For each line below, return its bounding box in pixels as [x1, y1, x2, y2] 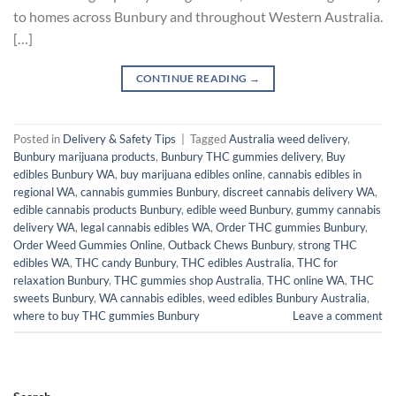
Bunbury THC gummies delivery [161, 148, 321, 164]
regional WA [13, 184, 75, 199]
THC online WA [267, 272, 345, 287]
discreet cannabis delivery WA [223, 184, 375, 199]
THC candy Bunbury [75, 255, 176, 270]
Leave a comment [293, 308, 383, 323]
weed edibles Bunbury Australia [208, 290, 367, 305]
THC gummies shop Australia [114, 272, 262, 287]
